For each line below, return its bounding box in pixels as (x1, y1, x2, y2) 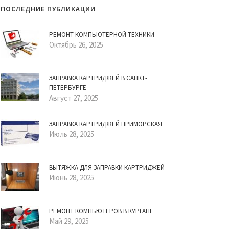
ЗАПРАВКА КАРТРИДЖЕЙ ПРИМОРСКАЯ (49, 120, 162, 128)
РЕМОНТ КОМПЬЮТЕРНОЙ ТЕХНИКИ (49, 30, 154, 39)
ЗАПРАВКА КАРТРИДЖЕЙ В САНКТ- (49, 74, 147, 82)
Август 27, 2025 (49, 93, 98, 103)
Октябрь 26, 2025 (49, 40, 103, 50)
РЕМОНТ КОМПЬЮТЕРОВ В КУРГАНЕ (49, 207, 153, 215)
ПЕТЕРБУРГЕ (49, 83, 86, 92)
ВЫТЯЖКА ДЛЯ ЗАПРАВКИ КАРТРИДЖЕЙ (49, 163, 165, 172)
